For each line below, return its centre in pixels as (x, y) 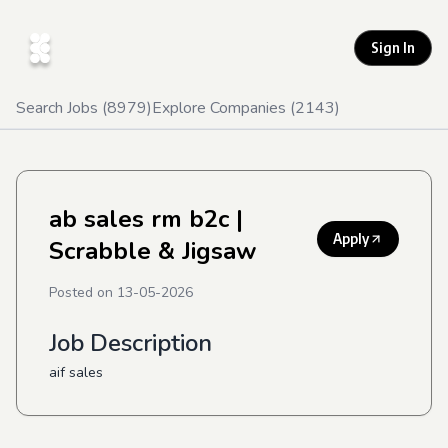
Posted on (83, 292)
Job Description (130, 343)
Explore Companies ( (223, 108)
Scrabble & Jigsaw (152, 251)
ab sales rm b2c (139, 219)
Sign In (393, 47)
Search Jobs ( (61, 108)
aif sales (76, 372)
